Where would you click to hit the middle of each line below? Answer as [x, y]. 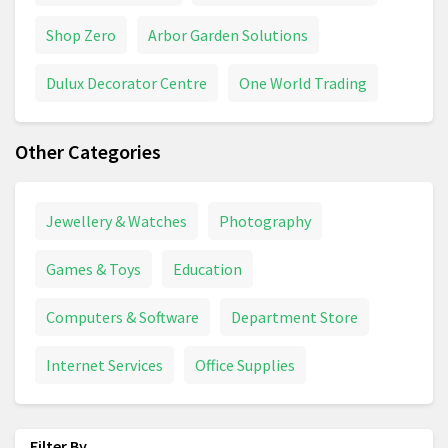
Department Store [294, 317]
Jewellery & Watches [116, 221]
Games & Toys [93, 269]
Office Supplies [245, 365]
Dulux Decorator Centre [126, 83]
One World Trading [303, 83]
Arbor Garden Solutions [228, 35]
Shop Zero [81, 35]
